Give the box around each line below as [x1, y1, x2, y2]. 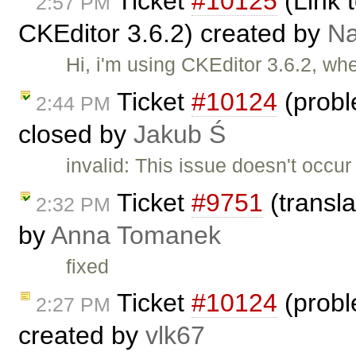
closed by [18, 119, 133, 149]
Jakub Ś [133, 119, 226, 149]
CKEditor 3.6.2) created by [18, 19, 327, 48]
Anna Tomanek [51, 220, 221, 250]
